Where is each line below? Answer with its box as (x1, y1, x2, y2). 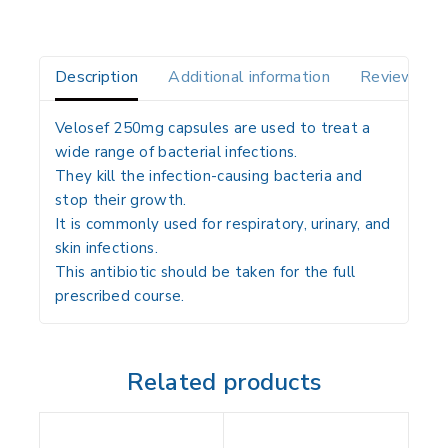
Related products (126, 366, 322, 399)
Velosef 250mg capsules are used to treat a (55, 118, 371, 139)
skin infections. (55, 238, 158, 259)
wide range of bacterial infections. (55, 142, 298, 163)
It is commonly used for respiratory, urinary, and (55, 214, 391, 235)
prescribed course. (55, 286, 185, 307)
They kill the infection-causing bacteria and (55, 166, 363, 187)
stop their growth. (55, 190, 187, 211)
